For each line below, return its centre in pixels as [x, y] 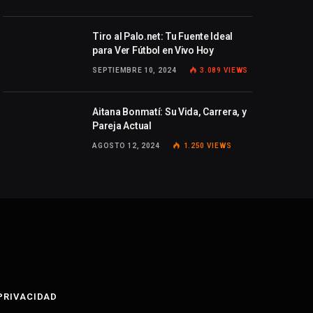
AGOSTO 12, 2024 [126, 145]
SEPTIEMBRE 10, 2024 [134, 70]
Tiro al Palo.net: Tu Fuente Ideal [163, 36]
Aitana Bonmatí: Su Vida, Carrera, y [169, 111]
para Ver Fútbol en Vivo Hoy [153, 50]
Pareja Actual [122, 125]
